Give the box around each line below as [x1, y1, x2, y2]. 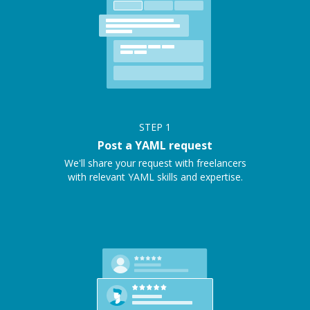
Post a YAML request [98, 138, 212, 154]
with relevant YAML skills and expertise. [67, 170, 243, 184]
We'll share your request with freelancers [64, 156, 246, 170]
